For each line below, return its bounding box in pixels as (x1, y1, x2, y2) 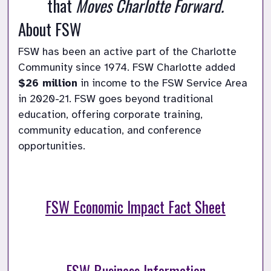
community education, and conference (18, 123, 201, 137)
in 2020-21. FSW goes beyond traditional (18, 92, 213, 106)
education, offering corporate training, (18, 108, 203, 122)
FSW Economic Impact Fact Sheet (45, 196, 226, 218)
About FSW (18, 17, 81, 42)
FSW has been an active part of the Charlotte (18, 45, 237, 59)
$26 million (18, 76, 77, 90)
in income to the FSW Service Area (77, 76, 247, 90)
